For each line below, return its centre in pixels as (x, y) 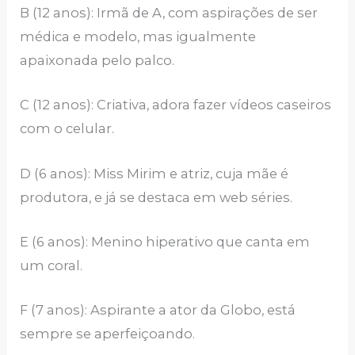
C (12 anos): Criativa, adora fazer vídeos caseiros (176, 105)
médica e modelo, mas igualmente (138, 37)
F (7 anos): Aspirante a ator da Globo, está (158, 310)
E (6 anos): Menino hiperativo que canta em (165, 241)
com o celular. (67, 129)
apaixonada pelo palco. (97, 61)
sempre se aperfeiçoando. (108, 334)
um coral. (52, 265)
